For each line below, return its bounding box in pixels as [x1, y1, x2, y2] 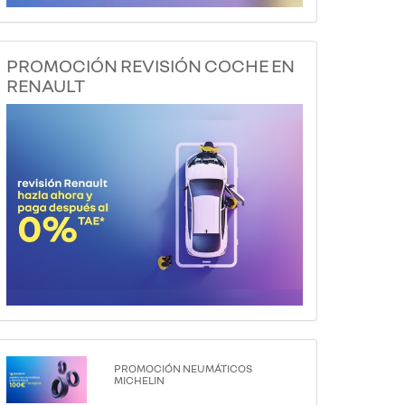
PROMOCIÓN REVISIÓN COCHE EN [6, 53, 295, 76]
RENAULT [6, 73, 85, 96]
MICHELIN [114, 373, 165, 388]
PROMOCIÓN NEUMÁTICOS [114, 362, 253, 376]
